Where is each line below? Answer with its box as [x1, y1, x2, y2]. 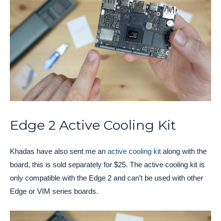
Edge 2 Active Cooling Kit [10, 117, 176, 134]
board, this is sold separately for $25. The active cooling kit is [10, 160, 205, 169]
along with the [161, 147, 207, 156]
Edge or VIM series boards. [10, 187, 98, 196]
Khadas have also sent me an [10, 147, 108, 156]
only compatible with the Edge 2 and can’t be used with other [10, 174, 203, 183]
